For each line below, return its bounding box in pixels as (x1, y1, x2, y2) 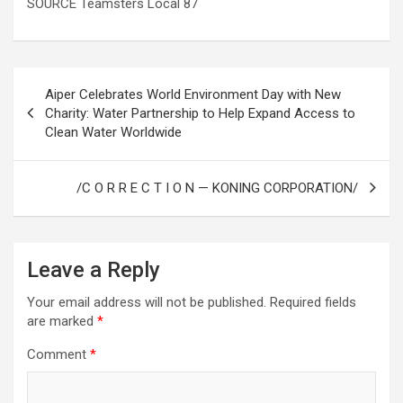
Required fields (270, 293, 356, 310)
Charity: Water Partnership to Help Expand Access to (45, 104, 355, 121)
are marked (27, 312, 97, 329)
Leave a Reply (27, 256, 160, 282)
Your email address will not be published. (27, 293, 266, 310)
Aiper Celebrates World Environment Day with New (45, 85, 341, 103)
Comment (27, 345, 90, 363)
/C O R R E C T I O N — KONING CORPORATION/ (76, 179, 358, 196)
